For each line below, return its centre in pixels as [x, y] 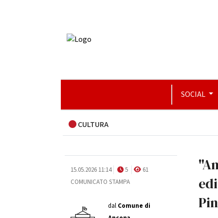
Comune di [134, 206]
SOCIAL [194, 94]
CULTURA [92, 125]
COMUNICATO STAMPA [100, 182]
